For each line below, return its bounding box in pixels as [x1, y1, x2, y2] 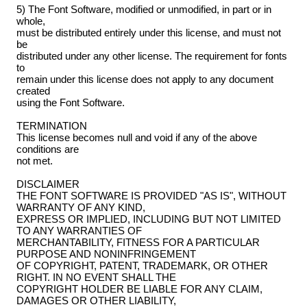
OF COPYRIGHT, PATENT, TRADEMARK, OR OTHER [16, 260, 268, 272]
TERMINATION [16, 120, 87, 132]
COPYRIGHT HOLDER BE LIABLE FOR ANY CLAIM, [16, 283, 262, 295]
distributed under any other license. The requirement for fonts [16, 50, 287, 62]
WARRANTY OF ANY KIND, [16, 201, 145, 214]
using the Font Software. [16, 97, 125, 109]
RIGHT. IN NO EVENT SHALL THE [16, 271, 176, 284]
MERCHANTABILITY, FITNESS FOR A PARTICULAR [16, 236, 260, 249]
